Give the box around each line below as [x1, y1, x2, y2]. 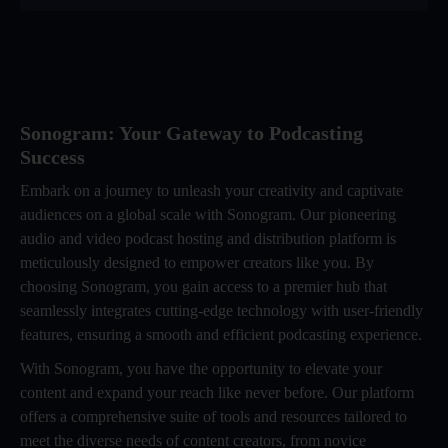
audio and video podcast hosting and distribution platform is [20, 230, 396, 247]
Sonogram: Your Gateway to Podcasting [20, 122, 363, 144]
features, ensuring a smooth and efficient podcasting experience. [20, 326, 422, 343]
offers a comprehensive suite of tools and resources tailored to [20, 408, 407, 425]
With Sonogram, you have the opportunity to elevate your [20, 360, 382, 377]
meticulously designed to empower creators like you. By [20, 254, 374, 271]
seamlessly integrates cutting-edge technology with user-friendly [20, 302, 423, 319]
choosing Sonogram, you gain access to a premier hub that [20, 278, 387, 295]
